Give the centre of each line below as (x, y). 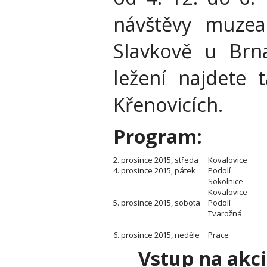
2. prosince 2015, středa (156, 159)
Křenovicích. (168, 104)
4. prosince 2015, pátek (154, 170)
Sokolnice (226, 181)
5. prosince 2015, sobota (157, 202)
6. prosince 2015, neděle (156, 235)
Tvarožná (225, 213)
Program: (158, 136)
